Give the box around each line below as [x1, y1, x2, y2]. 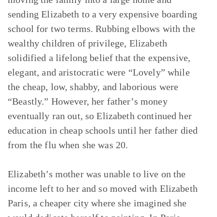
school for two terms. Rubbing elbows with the [8, 23, 195, 34]
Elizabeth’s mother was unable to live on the [8, 169, 186, 179]
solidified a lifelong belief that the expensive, [8, 52, 191, 63]
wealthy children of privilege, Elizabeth [8, 38, 167, 48]
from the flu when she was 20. [8, 139, 128, 150]
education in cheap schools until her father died [8, 125, 198, 136]
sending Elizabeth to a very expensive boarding [8, 9, 197, 19]
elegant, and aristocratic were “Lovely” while [8, 67, 190, 77]
